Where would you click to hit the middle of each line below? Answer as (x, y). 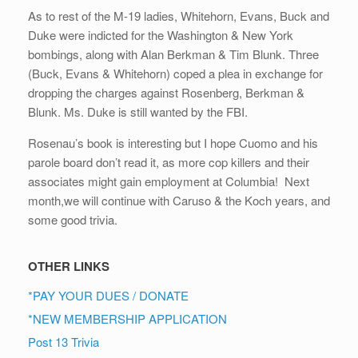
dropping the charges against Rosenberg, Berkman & (166, 93)
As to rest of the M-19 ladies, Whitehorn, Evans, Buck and (179, 16)
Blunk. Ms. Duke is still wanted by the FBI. (138, 112)
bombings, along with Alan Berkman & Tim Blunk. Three (173, 54)
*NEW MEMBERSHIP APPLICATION (127, 319)
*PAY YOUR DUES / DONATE (108, 296)
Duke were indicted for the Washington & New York (161, 35)
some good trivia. (76, 220)
